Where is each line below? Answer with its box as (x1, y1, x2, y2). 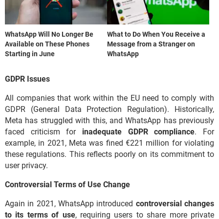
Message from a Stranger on (107, 40, 195, 48)
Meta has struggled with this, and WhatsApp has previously (5, 116, 214, 126)
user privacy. (5, 161, 50, 171)
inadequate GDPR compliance (82, 127, 195, 137)
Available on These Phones (5, 40, 89, 48)
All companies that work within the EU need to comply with (5, 93, 214, 103)
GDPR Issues (5, 74, 50, 84)
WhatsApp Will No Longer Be (5, 30, 93, 39)
